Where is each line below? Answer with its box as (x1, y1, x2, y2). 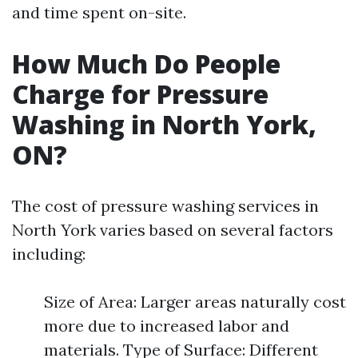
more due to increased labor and (44, 316, 289, 336)
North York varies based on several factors (12, 220, 333, 240)
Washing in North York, (12, 107, 316, 141)
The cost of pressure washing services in (12, 196, 319, 216)
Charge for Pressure (12, 77, 268, 111)
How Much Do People (12, 46, 280, 81)
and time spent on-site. (12, 2, 186, 22)
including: (12, 244, 86, 264)
